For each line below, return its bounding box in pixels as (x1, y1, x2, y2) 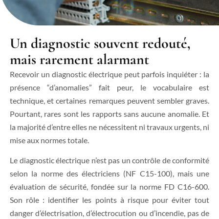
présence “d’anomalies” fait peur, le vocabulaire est (10, 83, 209, 92)
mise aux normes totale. (10, 135, 89, 145)
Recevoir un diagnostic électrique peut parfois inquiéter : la (10, 69, 209, 79)
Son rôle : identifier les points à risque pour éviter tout (10, 195, 209, 205)
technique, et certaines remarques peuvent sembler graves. (10, 96, 209, 105)
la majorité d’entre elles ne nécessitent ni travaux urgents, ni (10, 122, 209, 131)
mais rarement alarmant (10, 50, 149, 68)
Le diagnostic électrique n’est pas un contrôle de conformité (10, 155, 209, 165)
